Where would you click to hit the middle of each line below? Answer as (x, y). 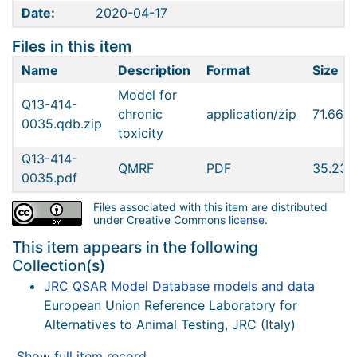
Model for (147, 95)
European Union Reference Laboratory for (171, 305)
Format (228, 70)
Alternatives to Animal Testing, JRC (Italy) (170, 324)
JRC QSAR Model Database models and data (179, 286)
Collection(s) (59, 265)
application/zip (251, 114)
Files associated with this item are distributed (210, 207)
